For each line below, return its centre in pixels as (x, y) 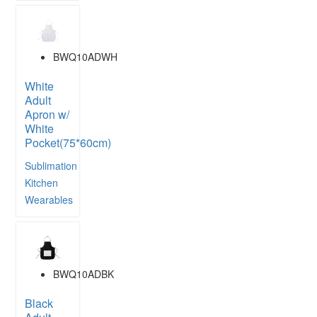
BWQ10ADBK (83, 273)
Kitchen (41, 183)
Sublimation (51, 166)
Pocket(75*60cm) (68, 143)
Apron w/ (47, 115)
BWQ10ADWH (85, 57)
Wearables (49, 200)
